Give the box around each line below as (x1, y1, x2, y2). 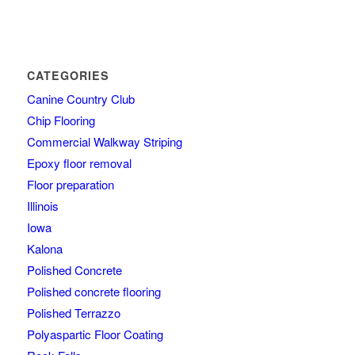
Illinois (26, 197, 59, 214)
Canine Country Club (26, 90, 135, 107)
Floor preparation (26, 175, 114, 193)
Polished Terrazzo (26, 303, 120, 321)
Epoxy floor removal (26, 154, 132, 171)
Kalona (26, 239, 63, 257)
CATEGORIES (26, 67, 109, 83)
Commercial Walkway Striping (26, 132, 182, 150)
